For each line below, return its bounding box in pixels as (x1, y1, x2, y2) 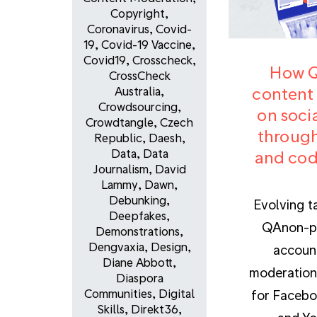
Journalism (93, 162, 149, 176)
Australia (115, 84, 161, 98)
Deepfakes (109, 209, 166, 223)
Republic (93, 131, 142, 145)
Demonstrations (96, 224, 180, 238)
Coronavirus (87, 22, 149, 36)
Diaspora (115, 271, 163, 285)
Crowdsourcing (98, 100, 178, 114)
